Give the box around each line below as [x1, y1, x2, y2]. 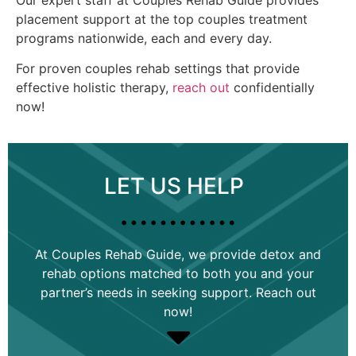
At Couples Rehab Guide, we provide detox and [35, 246, 321, 262]
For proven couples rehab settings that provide [16, 60, 300, 76]
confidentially [230, 79, 315, 95]
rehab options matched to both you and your [42, 265, 314, 281]
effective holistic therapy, [16, 79, 172, 95]
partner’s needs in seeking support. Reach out [40, 284, 316, 300]
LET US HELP [104, 172, 244, 200]
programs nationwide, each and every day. [16, 29, 272, 46]
